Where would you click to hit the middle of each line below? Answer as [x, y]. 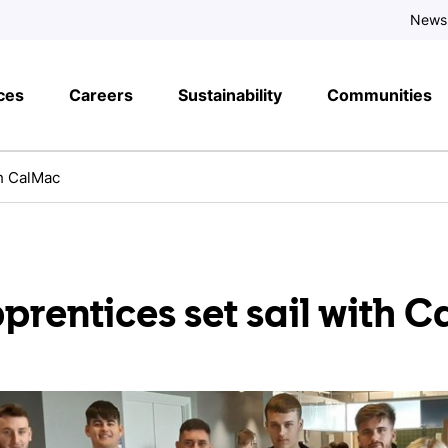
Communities [379, 95]
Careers [100, 95]
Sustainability [229, 95]
